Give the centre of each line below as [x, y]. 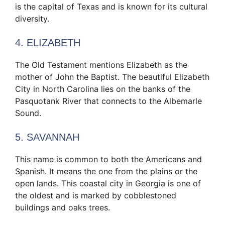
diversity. [32, 19]
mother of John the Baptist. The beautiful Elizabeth [112, 77]
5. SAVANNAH [47, 137]
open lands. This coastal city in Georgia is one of [108, 184]
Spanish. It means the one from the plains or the [106, 172]
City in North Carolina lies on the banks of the [103, 89]
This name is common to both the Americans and [108, 159]
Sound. [28, 113]
